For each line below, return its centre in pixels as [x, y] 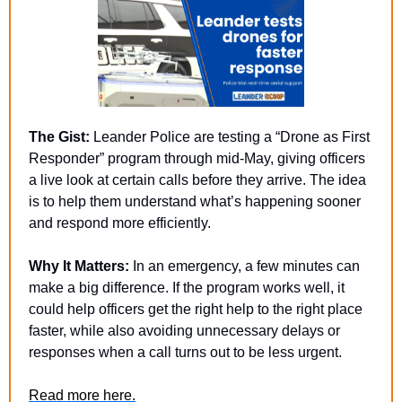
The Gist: [59, 136]
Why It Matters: [79, 266]
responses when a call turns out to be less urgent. [185, 352]
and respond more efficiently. [120, 223]
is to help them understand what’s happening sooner [195, 201]
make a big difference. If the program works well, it [187, 287]
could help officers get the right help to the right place [196, 309]
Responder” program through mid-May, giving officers [197, 158]
